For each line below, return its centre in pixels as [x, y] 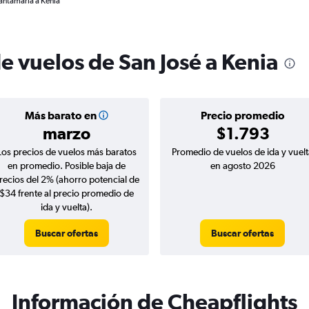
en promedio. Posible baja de [67, 166]
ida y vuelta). [67, 207]
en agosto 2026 [242, 166]
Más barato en [60, 115]
